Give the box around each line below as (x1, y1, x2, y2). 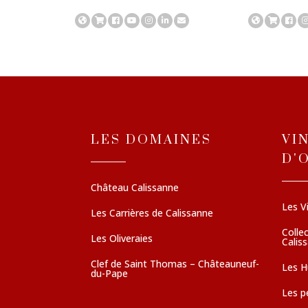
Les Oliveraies (91, 232, 153, 245)
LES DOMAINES (91, 132, 212, 148)
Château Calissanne (91, 181, 179, 195)
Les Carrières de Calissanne (91, 206, 213, 220)
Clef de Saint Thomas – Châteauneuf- (91, 257, 259, 271)
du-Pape (91, 267, 128, 280)
